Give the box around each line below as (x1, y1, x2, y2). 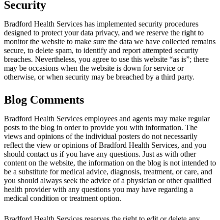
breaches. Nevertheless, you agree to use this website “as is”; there (4, 55, 209, 63)
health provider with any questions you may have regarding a (4, 185, 193, 193)
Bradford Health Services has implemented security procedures (4, 19, 198, 28)
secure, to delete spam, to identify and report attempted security (4, 46, 198, 55)
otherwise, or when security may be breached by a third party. (4, 72, 194, 81)
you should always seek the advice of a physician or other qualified (4, 176, 211, 185)
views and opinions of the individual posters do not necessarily (4, 132, 197, 140)
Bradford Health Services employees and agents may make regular (4, 114, 210, 123)
